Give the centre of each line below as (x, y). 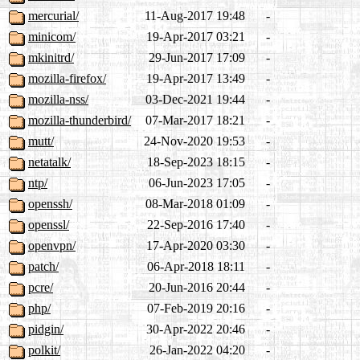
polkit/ (44, 350)
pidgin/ (46, 329)
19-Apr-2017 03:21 (196, 37)
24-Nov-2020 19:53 (194, 141)
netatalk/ (49, 162)
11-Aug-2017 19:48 (195, 16)
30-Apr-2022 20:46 (196, 329)
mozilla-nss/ (58, 100)
